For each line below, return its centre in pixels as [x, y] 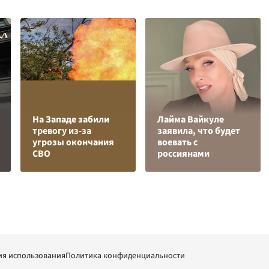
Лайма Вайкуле [191, 119]
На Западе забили [71, 119]
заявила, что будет [199, 131]
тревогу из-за [62, 131]
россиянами [183, 154]
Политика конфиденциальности [125, 256]
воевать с [177, 142]
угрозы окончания [73, 142]
